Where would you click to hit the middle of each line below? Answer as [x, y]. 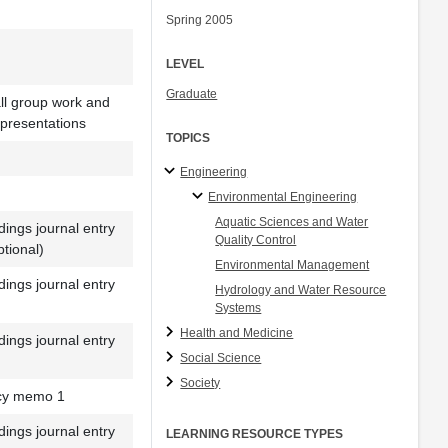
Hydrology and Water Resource [301, 289]
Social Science [221, 357]
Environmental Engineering [283, 196]
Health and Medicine [237, 332]
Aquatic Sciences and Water [292, 221]
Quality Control [256, 239]
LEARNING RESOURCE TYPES [255, 433]
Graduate [192, 94]
